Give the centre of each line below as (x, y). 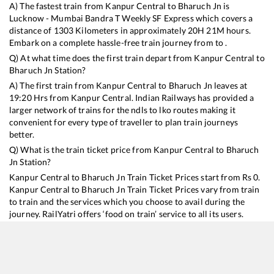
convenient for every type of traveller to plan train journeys (124, 122)
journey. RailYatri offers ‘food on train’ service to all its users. (126, 214)
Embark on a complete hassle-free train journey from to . (118, 43)
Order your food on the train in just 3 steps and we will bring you (134, 226)
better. (22, 135)
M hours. (233, 31)
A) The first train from (53, 86)
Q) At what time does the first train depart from (102, 58)
